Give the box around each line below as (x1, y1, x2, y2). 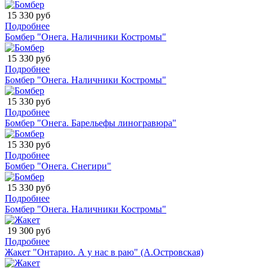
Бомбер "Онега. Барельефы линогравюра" (5, 117, 176, 128)
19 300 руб (5, 225, 50, 236)
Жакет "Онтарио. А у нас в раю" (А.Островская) (5, 246, 203, 257)
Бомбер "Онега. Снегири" (5, 160, 111, 171)
